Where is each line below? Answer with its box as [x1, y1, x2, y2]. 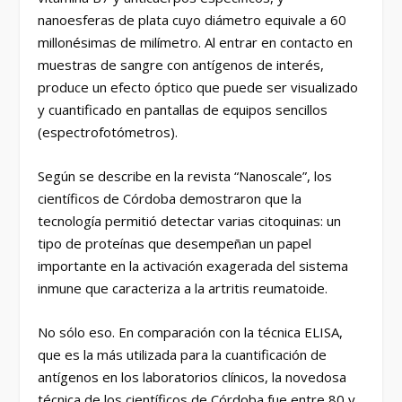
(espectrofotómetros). [38, 123, 179, 141]
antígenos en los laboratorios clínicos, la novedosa [38, 368, 347, 386]
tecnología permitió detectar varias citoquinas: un [38, 212, 342, 230]
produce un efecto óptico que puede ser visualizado [38, 78, 359, 96]
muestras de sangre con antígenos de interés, [38, 56, 325, 74]
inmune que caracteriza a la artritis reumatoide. [38, 279, 328, 297]
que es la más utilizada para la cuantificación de [38, 345, 328, 363]
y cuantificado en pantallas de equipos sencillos [38, 100, 328, 118]
